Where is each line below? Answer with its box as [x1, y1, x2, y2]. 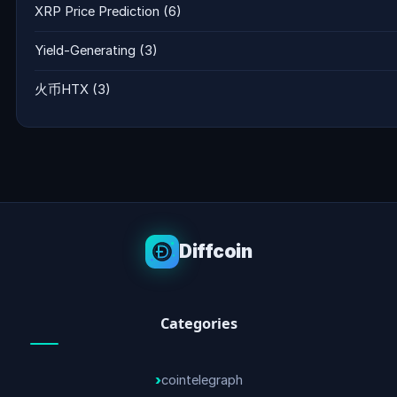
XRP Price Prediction [35, 4, 160, 19]
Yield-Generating [35, 43, 136, 58]
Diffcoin [179, 240, 252, 262]
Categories [160, 314, 237, 333]
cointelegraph [160, 372, 243, 388]
